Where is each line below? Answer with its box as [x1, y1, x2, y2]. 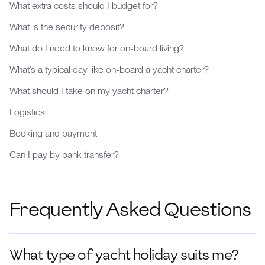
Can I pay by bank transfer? [9, 149, 119, 160]
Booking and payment [9, 128, 97, 139]
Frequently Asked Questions [9, 196, 251, 222]
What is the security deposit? [9, 21, 124, 33]
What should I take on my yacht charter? [9, 85, 169, 96]
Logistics [9, 106, 45, 118]
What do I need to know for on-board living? [9, 43, 184, 54]
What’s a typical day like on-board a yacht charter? [9, 64, 209, 75]
